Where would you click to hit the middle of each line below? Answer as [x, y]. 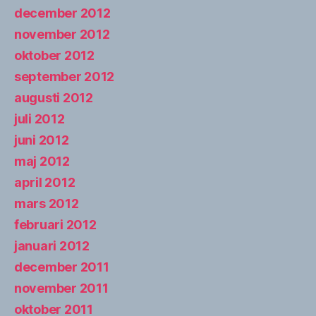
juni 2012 [42, 140]
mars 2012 [47, 203]
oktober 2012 [54, 55]
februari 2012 [55, 224]
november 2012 [62, 34]
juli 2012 [39, 119]
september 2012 [65, 76]
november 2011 [61, 288]
